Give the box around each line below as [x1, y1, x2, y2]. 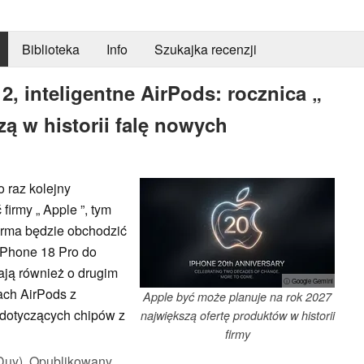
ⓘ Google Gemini [284, 275, 333, 285]
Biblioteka [21, 40, 80, 59]
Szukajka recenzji [154, 40, 257, 59]
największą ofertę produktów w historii [140, 306, 335, 323]
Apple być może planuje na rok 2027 [143, 288, 331, 305]
